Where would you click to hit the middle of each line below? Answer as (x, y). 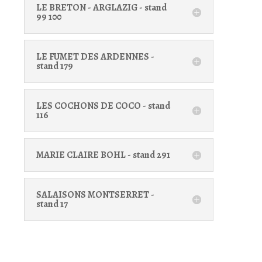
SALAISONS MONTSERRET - (95, 194)
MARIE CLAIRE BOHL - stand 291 (103, 155)
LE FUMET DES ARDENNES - (95, 56)
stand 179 (54, 66)
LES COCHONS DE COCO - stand (103, 106)
